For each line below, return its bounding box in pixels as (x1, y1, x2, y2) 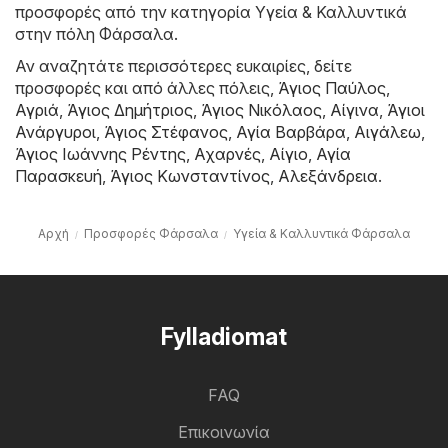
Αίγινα (330, 99, 379, 120)
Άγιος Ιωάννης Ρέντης (15, 143, 186, 164)
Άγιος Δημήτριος (67, 99, 193, 120)
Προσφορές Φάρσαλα (84, 225, 218, 241)
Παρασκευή (15, 165, 102, 186)
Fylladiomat (161, 322, 287, 351)
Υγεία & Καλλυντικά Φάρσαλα (233, 225, 410, 241)
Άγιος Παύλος (278, 77, 386, 98)
